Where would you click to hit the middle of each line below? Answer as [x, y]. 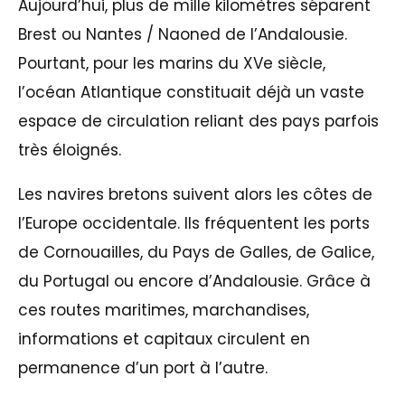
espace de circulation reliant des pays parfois [198, 121]
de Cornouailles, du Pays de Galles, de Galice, [196, 252]
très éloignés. [70, 150]
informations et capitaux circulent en [164, 339]
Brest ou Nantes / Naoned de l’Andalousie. [183, 34]
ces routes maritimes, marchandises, [164, 310]
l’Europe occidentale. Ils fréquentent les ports [194, 223]
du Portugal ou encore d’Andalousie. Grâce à [194, 281]
